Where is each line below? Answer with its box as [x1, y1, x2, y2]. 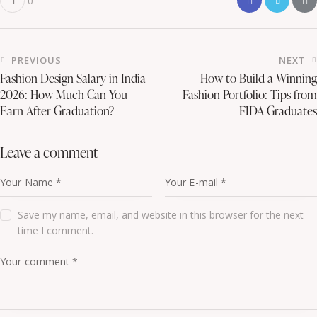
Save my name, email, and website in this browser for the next [18, 208, 304, 222]
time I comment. [18, 224, 94, 238]
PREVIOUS [11, 53, 62, 67]
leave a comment [7, 142, 98, 162]
